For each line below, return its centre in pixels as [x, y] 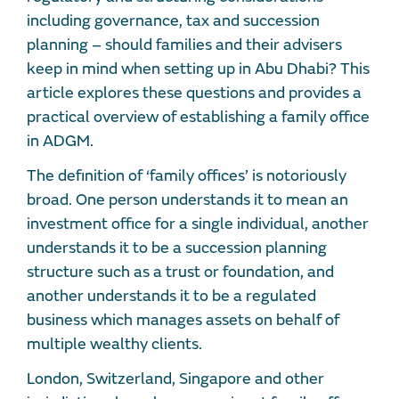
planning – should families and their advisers [184, 45]
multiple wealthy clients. [114, 344]
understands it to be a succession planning [177, 248]
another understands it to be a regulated [171, 296]
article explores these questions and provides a [194, 93]
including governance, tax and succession [173, 20]
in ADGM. [60, 141]
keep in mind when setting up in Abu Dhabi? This [198, 69]
